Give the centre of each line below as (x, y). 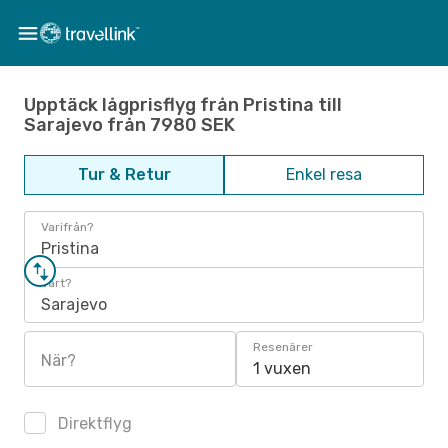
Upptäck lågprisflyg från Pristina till (183, 104)
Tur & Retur (124, 174)
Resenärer (283, 347)
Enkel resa (324, 174)
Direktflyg (93, 423)
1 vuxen (282, 368)
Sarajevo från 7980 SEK (129, 124)
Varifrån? (67, 227)
